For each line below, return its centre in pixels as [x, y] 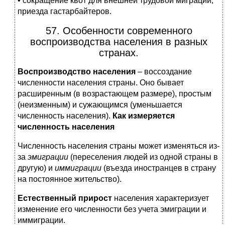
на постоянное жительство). [70, 179]
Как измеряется [143, 116]
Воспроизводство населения [78, 72]
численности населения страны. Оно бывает [101, 83]
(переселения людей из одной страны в [144, 157]
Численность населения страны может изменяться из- [119, 146]
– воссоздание [165, 72]
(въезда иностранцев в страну [160, 168]
